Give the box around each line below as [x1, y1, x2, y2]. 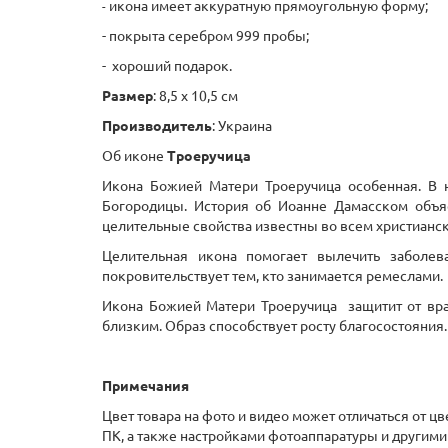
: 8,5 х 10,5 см [153, 88, 238, 104]
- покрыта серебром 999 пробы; [102, 28, 309, 44]
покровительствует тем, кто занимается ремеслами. [102, 268, 443, 284]
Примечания [102, 378, 189, 394]
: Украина [212, 118, 272, 134]
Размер [102, 88, 153, 104]
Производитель [102, 118, 212, 134]
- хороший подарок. [102, 58, 232, 74]
